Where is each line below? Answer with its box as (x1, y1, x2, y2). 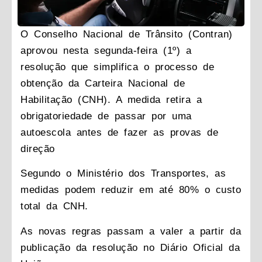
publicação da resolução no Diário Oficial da (20, 242, 240, 253)
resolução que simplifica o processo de (20, 61, 214, 73)
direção (20, 143, 55, 154)
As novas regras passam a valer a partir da (20, 225, 241, 237)
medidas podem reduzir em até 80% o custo (20, 184, 241, 196)
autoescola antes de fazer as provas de (20, 126, 218, 138)
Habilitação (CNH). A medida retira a (20, 94, 202, 105)
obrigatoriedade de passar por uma (20, 110, 192, 122)
